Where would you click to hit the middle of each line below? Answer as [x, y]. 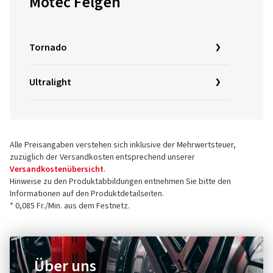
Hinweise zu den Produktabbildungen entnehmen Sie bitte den [120, 182]
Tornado [48, 48]
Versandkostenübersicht [57, 169]
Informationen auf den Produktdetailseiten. [87, 194]
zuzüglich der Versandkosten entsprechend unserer [102, 157]
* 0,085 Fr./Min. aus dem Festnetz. [70, 206]
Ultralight [50, 82]
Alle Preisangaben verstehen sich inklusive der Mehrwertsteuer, [123, 145]
